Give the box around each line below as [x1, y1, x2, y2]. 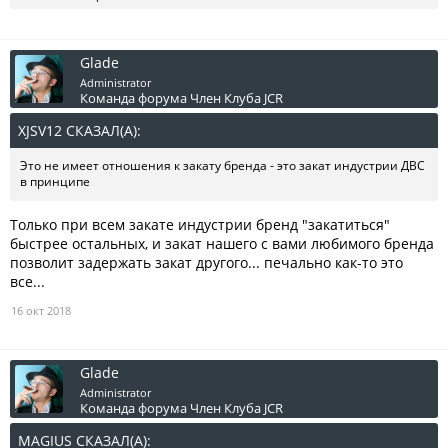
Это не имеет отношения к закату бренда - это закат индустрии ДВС [20, 157, 425, 175]
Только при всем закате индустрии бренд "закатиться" [10, 215, 390, 235]
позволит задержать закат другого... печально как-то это [10, 253, 403, 273]
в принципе [20, 173, 90, 191]
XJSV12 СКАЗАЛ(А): [18, 121, 145, 141]
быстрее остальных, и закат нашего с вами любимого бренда [10, 234, 434, 254]
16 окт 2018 [11, 303, 71, 319]
